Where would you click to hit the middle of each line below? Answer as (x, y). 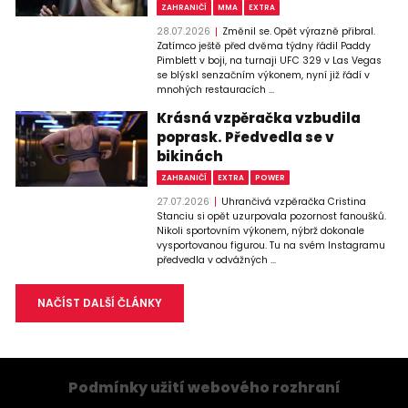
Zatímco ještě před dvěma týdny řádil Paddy (264, 46)
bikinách (190, 157)
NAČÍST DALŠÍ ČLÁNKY (99, 302)
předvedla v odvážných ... (217, 260)
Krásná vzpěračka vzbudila (259, 118)
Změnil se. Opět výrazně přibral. (298, 32)
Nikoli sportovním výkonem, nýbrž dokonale (261, 230)
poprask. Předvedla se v (246, 138)
